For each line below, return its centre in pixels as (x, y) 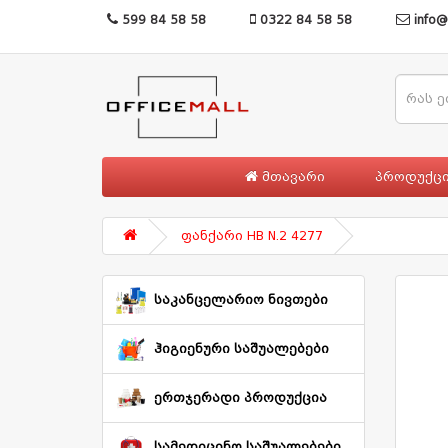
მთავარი (291, 176)
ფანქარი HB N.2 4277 (252, 235)
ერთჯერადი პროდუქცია (240, 397)
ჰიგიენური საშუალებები (241, 348)
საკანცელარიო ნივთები (241, 299)
